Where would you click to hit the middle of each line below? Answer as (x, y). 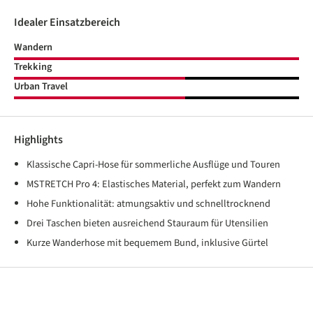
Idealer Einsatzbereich (67, 22)
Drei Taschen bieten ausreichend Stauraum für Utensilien (147, 223)
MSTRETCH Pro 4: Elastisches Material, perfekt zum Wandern (154, 184)
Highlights (38, 140)
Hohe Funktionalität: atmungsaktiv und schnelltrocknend (148, 204)
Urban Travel (41, 86)
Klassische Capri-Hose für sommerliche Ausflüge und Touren (153, 165)
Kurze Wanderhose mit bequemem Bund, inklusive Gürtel (147, 243)
